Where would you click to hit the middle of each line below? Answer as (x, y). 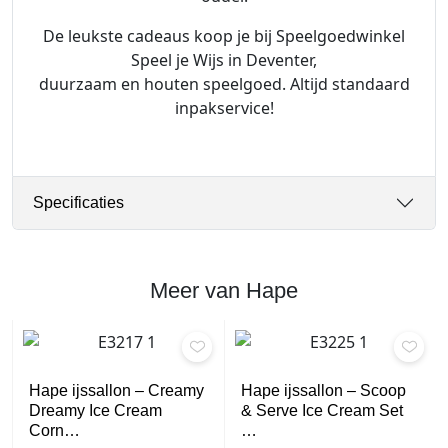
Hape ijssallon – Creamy (116, 390)
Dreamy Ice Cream (95, 410)
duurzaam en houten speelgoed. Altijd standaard (224, 83)
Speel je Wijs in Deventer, (224, 59)
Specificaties (78, 203)
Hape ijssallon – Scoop (323, 390)
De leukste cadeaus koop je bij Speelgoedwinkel (224, 35)
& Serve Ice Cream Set (322, 410)
